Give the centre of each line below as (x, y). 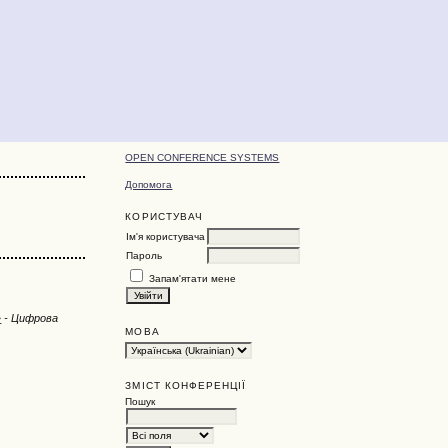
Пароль (144, 255)
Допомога (149, 184)
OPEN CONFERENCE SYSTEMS (202, 158)
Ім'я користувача (166, 236)
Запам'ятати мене (193, 278)
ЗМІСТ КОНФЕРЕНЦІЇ (186, 385)
